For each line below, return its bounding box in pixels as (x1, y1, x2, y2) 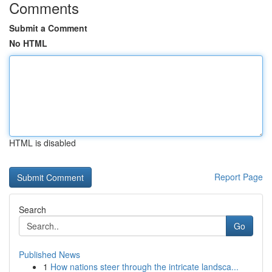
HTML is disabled (9, 137, 76, 149)
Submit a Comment (9, 22, 87, 34)
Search (19, 203, 46, 216)
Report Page (214, 171, 263, 183)
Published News (19, 248, 80, 260)
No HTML (9, 37, 47, 49)
